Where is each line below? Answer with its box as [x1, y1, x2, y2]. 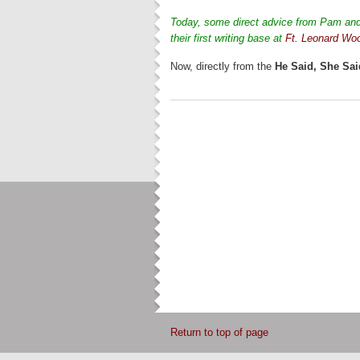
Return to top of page [170, 326, 268, 338]
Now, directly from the [170, 60, 275, 72]
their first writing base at [170, 32, 285, 44]
